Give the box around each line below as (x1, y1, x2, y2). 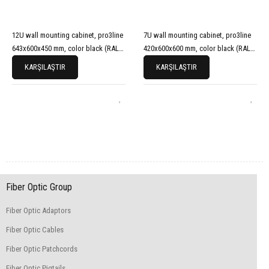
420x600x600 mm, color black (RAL (144, 44, 250, 53)
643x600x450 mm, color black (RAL (12, 44, 119, 53)
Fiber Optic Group (6, 181, 72, 193)
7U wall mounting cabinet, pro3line (144, 31, 251, 40)
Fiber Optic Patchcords (6, 244, 77, 253)
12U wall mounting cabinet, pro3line (12, 31, 123, 40)
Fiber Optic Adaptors (6, 206, 71, 215)
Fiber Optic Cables (6, 225, 64, 234)
